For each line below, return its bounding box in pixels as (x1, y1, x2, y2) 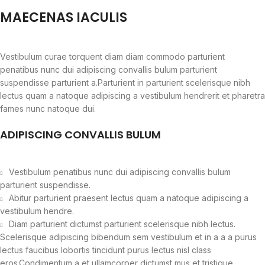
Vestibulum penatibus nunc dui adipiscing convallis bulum (9, 167, 231, 177)
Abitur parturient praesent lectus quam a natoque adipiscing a (9, 193, 248, 203)
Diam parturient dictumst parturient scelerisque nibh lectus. (9, 219, 235, 230)
